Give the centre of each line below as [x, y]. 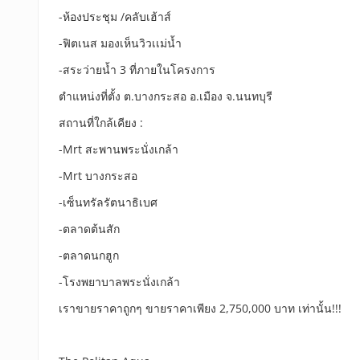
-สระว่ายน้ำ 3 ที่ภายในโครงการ [137, 70]
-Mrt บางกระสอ [98, 176]
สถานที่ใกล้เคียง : [101, 123]
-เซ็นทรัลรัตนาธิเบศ [108, 202]
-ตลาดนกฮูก [89, 255]
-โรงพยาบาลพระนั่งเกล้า [119, 282]
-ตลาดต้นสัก [89, 229]
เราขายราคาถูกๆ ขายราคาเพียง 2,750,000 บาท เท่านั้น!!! [200, 308]
